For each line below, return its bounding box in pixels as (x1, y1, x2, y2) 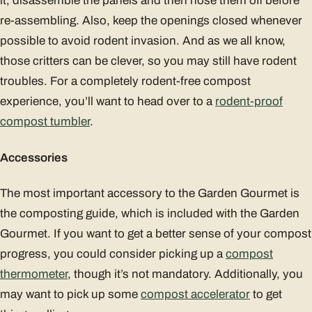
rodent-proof (215, 95, 283, 109)
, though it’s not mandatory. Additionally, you (68, 267, 303, 281)
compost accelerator (141, 288, 250, 302)
